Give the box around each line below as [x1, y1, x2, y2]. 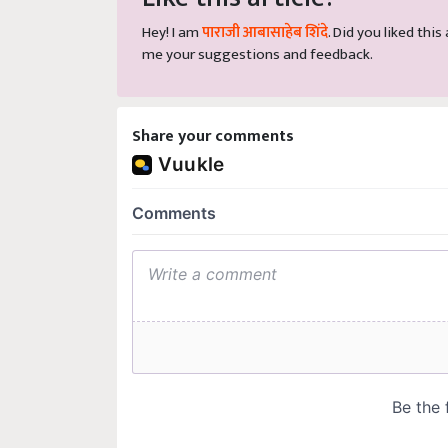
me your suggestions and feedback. [142, 42, 373, 68]
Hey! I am [142, 20, 202, 46]
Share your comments [132, 123, 294, 151]
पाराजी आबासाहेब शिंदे [202, 20, 328, 46]
